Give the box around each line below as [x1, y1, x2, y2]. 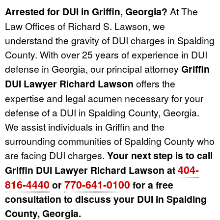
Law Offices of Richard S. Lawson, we [5, 19, 165, 33]
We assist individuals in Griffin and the [5, 120, 165, 134]
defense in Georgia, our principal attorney [5, 62, 181, 76]
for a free [130, 178, 173, 192]
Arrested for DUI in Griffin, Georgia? [5, 4, 167, 19]
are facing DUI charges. [5, 148, 107, 162]
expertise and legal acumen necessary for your [5, 91, 203, 105]
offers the [134, 77, 175, 90]
